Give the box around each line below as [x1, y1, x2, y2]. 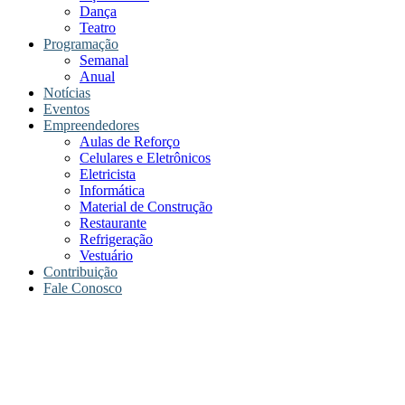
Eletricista [80, 166, 136, 182]
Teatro [80, 20, 116, 35]
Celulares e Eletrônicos [80, 150, 211, 165]
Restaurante [80, 215, 146, 231]
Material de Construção [80, 199, 212, 214]
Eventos [43, 101, 89, 117]
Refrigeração [80, 231, 153, 247]
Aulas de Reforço [80, 134, 180, 149]
